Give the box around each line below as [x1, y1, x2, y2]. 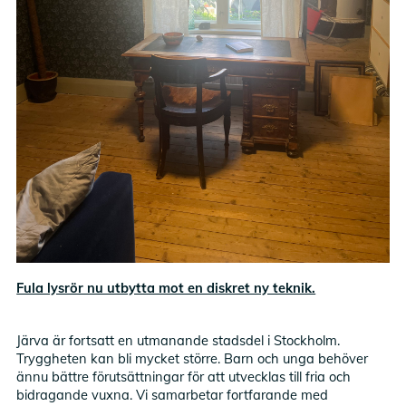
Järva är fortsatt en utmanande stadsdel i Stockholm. [16, 332, 341, 350]
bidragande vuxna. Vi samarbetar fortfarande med [16, 386, 329, 404]
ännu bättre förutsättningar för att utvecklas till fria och [16, 368, 352, 386]
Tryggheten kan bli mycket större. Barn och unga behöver [16, 350, 369, 368]
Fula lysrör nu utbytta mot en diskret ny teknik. [16, 279, 316, 297]
